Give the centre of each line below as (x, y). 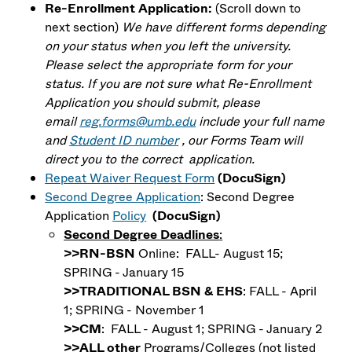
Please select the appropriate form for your (169, 64)
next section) (82, 27)
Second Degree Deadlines (142, 234)
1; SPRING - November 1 (145, 310)
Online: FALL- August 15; (209, 253)
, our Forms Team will (241, 140)
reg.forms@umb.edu (138, 121)
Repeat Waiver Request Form (130, 178)
